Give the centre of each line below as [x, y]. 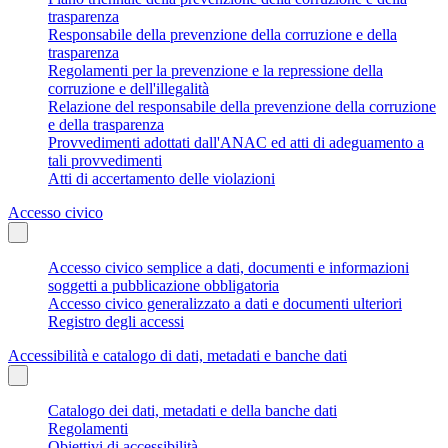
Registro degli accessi [116, 321]
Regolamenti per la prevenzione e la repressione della [215, 70]
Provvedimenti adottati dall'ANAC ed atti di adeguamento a [236, 142]
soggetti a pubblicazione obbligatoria [163, 285]
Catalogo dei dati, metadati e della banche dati [192, 410]
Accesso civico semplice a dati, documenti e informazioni [228, 267]
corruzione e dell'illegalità [128, 88]
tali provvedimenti [105, 160]
